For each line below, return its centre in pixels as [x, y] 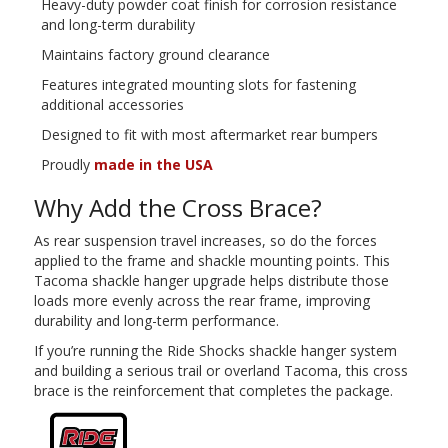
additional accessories [112, 104]
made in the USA [153, 164]
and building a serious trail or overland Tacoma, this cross [220, 370]
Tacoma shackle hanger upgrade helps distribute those [211, 280]
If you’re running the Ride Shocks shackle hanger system [215, 350]
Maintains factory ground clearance [155, 54]
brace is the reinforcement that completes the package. [213, 390]
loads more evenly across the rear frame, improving [201, 300]
